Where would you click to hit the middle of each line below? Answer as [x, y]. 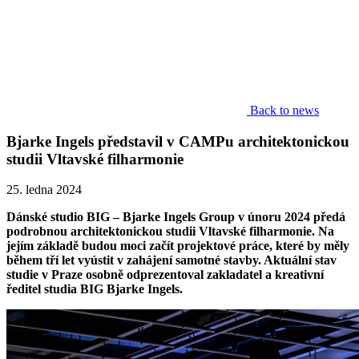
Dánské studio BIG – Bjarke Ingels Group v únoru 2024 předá [176, 217]
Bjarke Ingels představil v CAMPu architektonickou [178, 141]
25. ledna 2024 [44, 190]
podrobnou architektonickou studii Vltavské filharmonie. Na [170, 232]
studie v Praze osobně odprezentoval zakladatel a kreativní [165, 275]
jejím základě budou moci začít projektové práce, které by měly [178, 246]
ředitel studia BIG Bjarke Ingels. [95, 289]
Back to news [284, 110]
